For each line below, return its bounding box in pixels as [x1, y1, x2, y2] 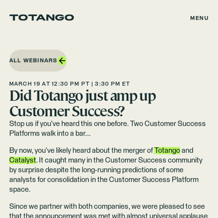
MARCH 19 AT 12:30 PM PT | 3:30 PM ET [9, 81, 130, 87]
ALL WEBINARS [9, 58, 57, 64]
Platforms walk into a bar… [9, 130, 91, 138]
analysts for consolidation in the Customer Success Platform [9, 176, 199, 184]
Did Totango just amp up [9, 86, 156, 106]
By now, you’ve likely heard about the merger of [9, 147, 154, 155]
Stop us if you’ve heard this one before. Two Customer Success [9, 120, 206, 128]
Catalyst [9, 157, 36, 164]
